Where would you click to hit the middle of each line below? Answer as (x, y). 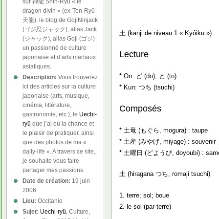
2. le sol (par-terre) (145, 207)
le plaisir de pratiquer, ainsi (58, 133)
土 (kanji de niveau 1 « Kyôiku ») (166, 33)
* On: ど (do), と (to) (148, 76)
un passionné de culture (55, 48)
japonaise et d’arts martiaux (59, 57)
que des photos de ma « (55, 142)
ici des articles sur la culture (59, 87)
